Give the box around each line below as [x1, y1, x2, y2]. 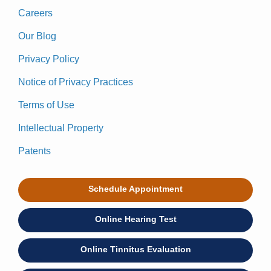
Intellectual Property [18, 123, 103, 134]
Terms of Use [18, 100, 74, 111]
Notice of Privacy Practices [18, 77, 133, 88]
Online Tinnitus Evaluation [80, 244, 191, 255]
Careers [18, 8, 53, 19]
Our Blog [18, 31, 56, 42]
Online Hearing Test [94, 214, 177, 224]
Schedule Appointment [88, 184, 183, 194]
